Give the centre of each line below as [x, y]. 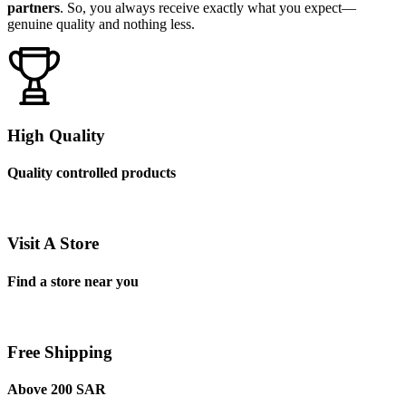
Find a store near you [73, 281]
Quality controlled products [92, 173]
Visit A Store [53, 244]
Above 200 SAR [57, 389]
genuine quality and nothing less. [101, 24]
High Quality [56, 135]
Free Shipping [60, 352]
